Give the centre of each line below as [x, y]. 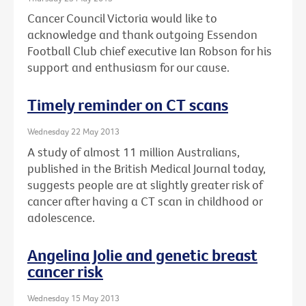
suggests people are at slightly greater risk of [145, 184]
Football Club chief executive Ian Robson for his [150, 51]
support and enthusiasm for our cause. [128, 68]
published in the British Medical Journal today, [147, 168]
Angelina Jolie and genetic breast [142, 254]
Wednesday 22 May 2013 [73, 131]
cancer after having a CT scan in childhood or [145, 201]
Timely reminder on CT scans [128, 105]
